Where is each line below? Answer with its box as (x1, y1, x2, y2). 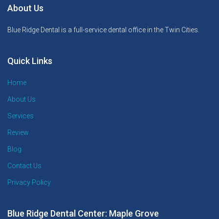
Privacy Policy (7, 178, 51, 186)
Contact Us (7, 161, 42, 170)
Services (7, 111, 34, 120)
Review (7, 128, 29, 136)
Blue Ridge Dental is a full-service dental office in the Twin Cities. (7, 25, 199, 34)
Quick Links (7, 55, 52, 66)
